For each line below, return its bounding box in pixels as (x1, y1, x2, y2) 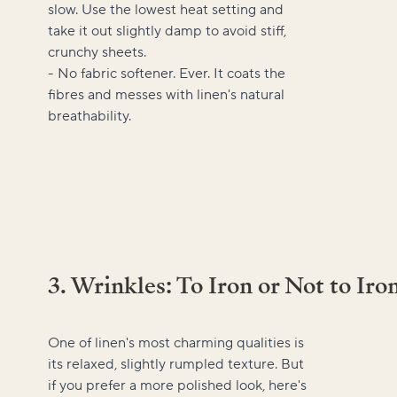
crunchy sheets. (48, 43, 146, 61)
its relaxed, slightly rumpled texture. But (48, 354, 304, 373)
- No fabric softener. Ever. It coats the (48, 64, 285, 82)
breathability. (48, 106, 131, 125)
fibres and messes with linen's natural (48, 85, 284, 104)
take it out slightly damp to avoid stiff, (48, 21, 286, 40)
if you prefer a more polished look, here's (48, 376, 307, 394)
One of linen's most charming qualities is (48, 333, 304, 352)
